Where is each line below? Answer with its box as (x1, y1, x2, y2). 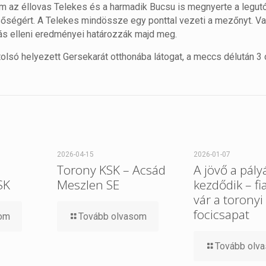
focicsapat (193, 206, 249, 223)
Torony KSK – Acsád (56, 161, 166, 179)
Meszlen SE (56, 176, 119, 194)
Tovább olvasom (78, 211, 147, 223)
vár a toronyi (193, 191, 263, 208)
